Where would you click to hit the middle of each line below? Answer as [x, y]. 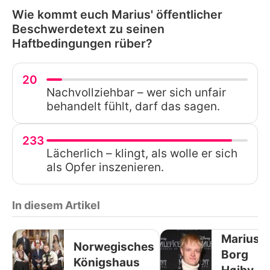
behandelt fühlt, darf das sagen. [133, 106]
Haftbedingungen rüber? [82, 43]
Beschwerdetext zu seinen [88, 29]
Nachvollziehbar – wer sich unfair [136, 92]
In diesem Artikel [56, 205]
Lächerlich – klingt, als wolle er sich [142, 153]
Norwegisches [114, 247]
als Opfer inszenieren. [105, 167]
